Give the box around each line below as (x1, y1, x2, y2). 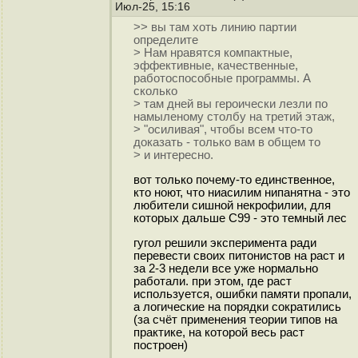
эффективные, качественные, (133, 59, 298, 73)
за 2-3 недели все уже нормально (133, 261, 318, 275)
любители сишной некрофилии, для (133, 199, 331, 213)
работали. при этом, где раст (133, 274, 292, 288)
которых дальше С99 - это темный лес (133, 212, 347, 225)
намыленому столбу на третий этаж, (133, 110, 335, 124)
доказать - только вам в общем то (133, 136, 320, 149)
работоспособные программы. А (133, 72, 311, 86)
